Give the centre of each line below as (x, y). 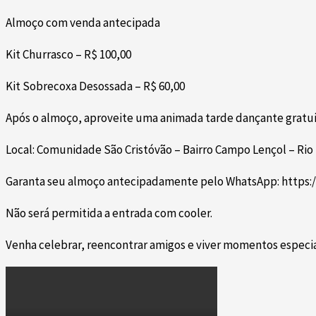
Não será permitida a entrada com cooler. (109, 213)
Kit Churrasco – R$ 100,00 (68, 55)
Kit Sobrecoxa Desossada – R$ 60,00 (95, 86)
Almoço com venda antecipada (83, 23)
